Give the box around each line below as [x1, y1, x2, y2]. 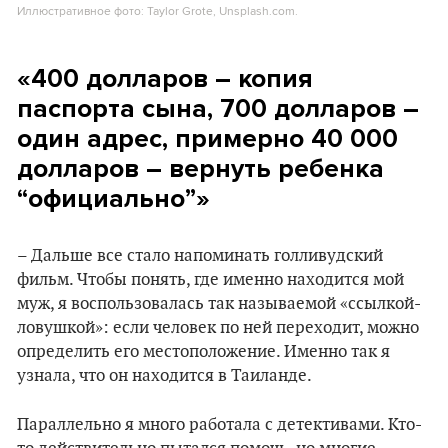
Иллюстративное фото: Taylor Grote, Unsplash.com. [17, 2, 298, 19]
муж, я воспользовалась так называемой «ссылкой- [17, 294, 421, 314]
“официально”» [17, 183, 210, 214]
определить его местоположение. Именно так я [17, 342, 390, 362]
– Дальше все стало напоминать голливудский [17, 246, 383, 266]
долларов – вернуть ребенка [17, 153, 384, 184]
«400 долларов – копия [17, 63, 313, 94]
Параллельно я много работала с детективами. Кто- [17, 415, 422, 435]
